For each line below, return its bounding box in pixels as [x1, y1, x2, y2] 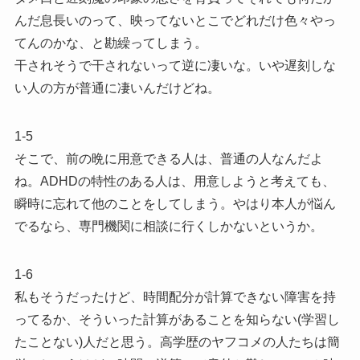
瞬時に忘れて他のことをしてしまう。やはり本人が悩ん [14, 196, 336, 211]
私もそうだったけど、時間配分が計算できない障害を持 [14, 289, 336, 304]
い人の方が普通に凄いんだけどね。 [14, 80, 220, 95]
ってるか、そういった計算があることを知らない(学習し [14, 312, 340, 326]
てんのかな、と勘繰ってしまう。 [14, 35, 207, 50]
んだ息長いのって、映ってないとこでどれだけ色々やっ [14, 13, 336, 27]
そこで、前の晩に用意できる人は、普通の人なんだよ [14, 151, 323, 166]
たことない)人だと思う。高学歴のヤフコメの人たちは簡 [14, 334, 340, 349]
